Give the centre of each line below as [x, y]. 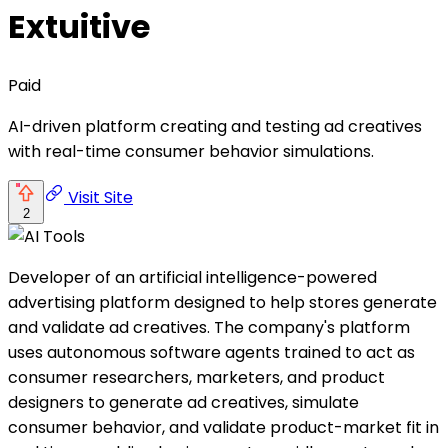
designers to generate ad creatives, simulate [183, 402]
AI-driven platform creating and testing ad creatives [215, 126]
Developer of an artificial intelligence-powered [192, 277]
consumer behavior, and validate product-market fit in [223, 427]
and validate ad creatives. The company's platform [209, 327]
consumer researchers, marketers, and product [196, 377]
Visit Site [98, 197]
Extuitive [79, 27]
